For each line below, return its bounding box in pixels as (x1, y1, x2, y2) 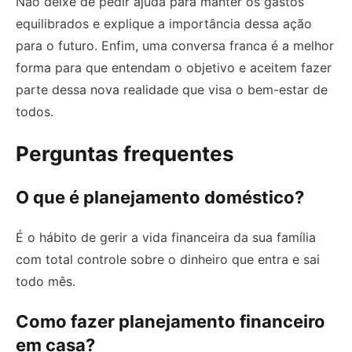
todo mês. (16, 273, 75, 289)
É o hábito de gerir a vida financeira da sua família (16, 229, 316, 245)
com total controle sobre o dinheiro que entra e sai (16, 251, 320, 267)
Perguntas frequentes (16, 141, 234, 166)
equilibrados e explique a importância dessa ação (16, 15, 312, 31)
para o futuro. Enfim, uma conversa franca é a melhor (16, 37, 334, 53)
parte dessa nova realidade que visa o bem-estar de (16, 81, 328, 97)
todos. (16, 103, 53, 119)
